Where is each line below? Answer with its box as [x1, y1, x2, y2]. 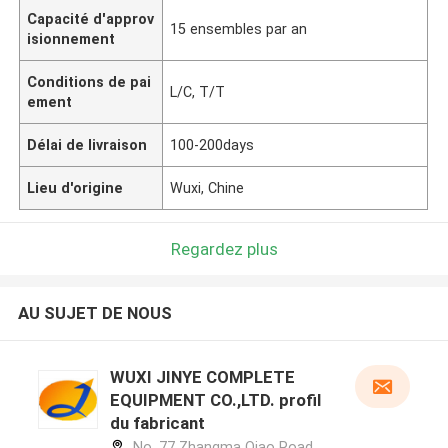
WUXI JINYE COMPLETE [109, 367, 295, 388]
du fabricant [109, 413, 205, 434]
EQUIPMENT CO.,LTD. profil [109, 390, 321, 411]
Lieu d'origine [27, 179, 124, 196]
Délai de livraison [27, 136, 148, 153]
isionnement [27, 30, 116, 47]
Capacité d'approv [27, 10, 155, 27]
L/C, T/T [170, 83, 226, 100]
